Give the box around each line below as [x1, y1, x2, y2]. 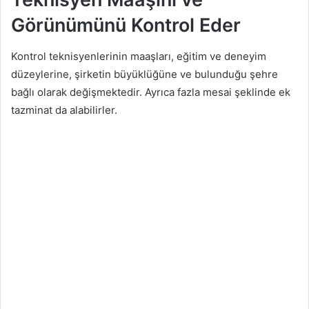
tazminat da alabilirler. [11, 103, 117, 117]
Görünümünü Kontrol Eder [11, 14, 241, 37]
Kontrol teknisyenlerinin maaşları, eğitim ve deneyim [11, 49, 266, 63]
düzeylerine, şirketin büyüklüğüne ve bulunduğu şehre [11, 67, 278, 81]
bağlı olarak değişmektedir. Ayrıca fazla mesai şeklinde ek [11, 85, 290, 99]
